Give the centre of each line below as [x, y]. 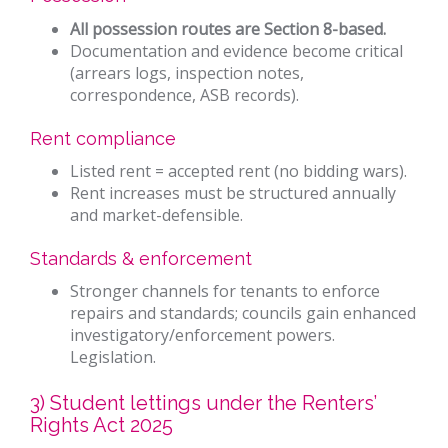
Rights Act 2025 [101, 425]
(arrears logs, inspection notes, [187, 73]
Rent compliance [103, 138]
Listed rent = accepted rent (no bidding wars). [238, 171]
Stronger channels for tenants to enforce [225, 291]
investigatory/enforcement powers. [202, 335]
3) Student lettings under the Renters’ [203, 403]
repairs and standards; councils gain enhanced [243, 313]
